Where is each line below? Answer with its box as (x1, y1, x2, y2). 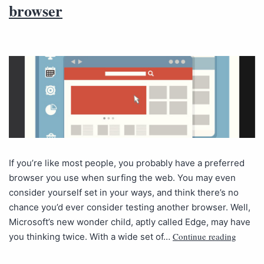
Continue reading (173, 230, 236, 242)
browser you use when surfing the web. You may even (9, 171, 236, 183)
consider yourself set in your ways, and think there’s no (9, 186, 239, 198)
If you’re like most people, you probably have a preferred (9, 157, 245, 169)
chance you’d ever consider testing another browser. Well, (9, 201, 250, 213)
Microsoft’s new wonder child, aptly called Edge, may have (9, 216, 250, 227)
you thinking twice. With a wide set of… (9, 230, 173, 242)
